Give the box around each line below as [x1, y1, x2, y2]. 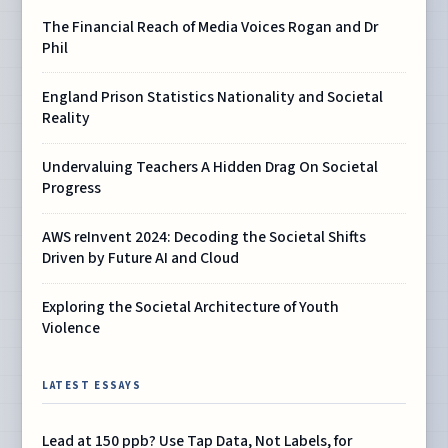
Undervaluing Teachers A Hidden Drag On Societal [42, 156, 379, 179]
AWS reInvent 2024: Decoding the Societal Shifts [42, 226, 367, 249]
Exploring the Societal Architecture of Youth [42, 296, 340, 319]
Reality [42, 106, 91, 129]
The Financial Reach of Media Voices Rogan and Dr [42, 15, 379, 38]
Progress [42, 177, 102, 200]
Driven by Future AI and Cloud [42, 247, 240, 270]
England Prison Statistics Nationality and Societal [42, 85, 384, 108]
